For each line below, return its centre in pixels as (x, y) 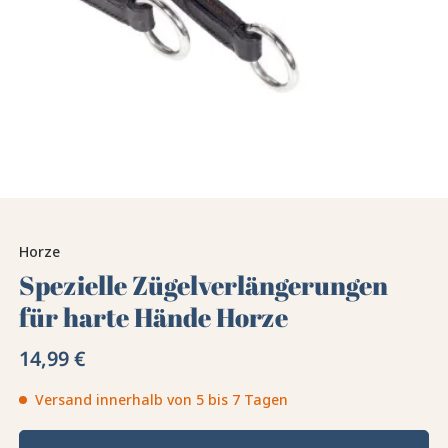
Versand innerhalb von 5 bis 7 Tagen (162, 400)
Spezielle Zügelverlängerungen (204, 285)
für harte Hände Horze (154, 317)
